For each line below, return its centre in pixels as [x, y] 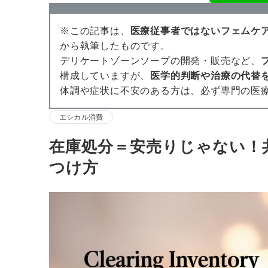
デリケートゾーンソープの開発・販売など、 [160, 61]
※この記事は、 [95, 31]
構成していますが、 [105, 76]
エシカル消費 [81, 117]
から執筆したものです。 [115, 46]
